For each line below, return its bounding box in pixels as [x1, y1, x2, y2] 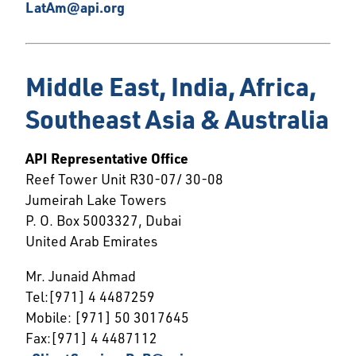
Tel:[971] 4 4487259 [25, 287, 155, 305]
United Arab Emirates [25, 232, 157, 250]
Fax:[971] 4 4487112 [25, 328, 157, 346]
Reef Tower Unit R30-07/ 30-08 [25, 170, 223, 188]
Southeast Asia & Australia [25, 103, 329, 136]
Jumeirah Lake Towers [25, 191, 166, 209]
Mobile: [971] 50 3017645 [25, 308, 189, 326]
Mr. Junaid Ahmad [25, 266, 136, 284]
